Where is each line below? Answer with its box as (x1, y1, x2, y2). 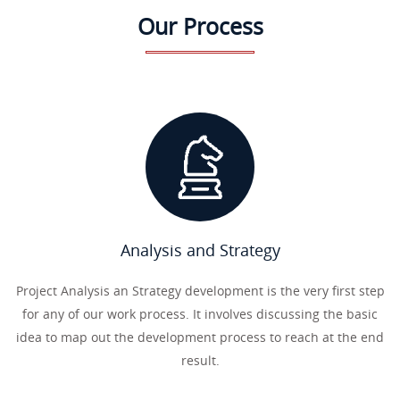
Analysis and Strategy (120, 239, 280, 261)
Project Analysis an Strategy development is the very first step (15, 282, 385, 299)
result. (180, 352, 220, 369)
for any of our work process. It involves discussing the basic (22, 305, 378, 322)
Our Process (137, 11, 263, 41)
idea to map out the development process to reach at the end (16, 329, 384, 346)
